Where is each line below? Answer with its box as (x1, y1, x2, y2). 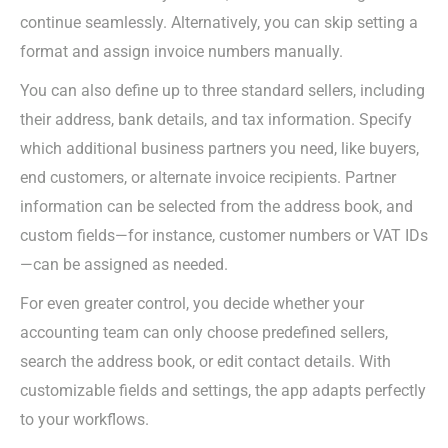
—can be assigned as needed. (20, 254, 228, 274)
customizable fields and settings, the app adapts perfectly (20, 380, 426, 400)
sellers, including (304, 80, 425, 100)
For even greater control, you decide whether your (20, 293, 364, 313)
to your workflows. (20, 409, 149, 429)
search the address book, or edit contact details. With (20, 351, 391, 371)
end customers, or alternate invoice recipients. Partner (20, 167, 396, 187)
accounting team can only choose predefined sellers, (20, 322, 388, 342)
